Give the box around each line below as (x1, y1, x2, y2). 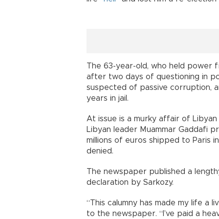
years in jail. (87, 94, 129, 102)
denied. (87, 147, 113, 155)
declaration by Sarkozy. (87, 178, 174, 186)
